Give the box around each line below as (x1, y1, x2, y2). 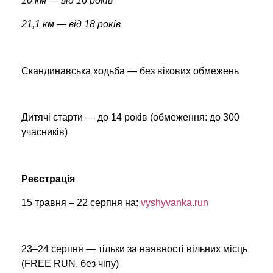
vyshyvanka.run (141, 197, 208, 208)
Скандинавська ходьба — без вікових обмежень (21, 65, 239, 76)
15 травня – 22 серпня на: (21, 197, 141, 208)
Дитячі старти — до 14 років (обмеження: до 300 (21, 112, 239, 123)
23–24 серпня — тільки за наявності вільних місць (21, 244, 247, 255)
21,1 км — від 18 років (21, 18, 121, 29)
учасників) (21, 127, 68, 138)
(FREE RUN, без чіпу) (21, 258, 119, 269)
